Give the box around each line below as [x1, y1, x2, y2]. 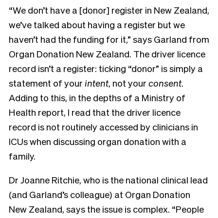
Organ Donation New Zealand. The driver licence [9, 47, 205, 59]
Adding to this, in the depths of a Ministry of [9, 91, 185, 103]
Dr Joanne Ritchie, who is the [9, 173, 126, 185]
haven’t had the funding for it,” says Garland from [9, 33, 209, 45]
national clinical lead [126, 173, 208, 185]
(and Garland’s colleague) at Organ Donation [9, 188, 190, 200]
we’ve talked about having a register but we [9, 18, 185, 30]
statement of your [9, 76, 85, 89]
